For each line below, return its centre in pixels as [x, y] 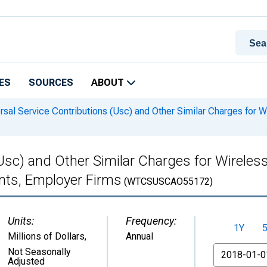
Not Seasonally [39, 252]
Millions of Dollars [46, 236]
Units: [21, 221]
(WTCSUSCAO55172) [167, 181]
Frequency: [151, 221]
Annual [139, 236]
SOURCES [51, 83]
